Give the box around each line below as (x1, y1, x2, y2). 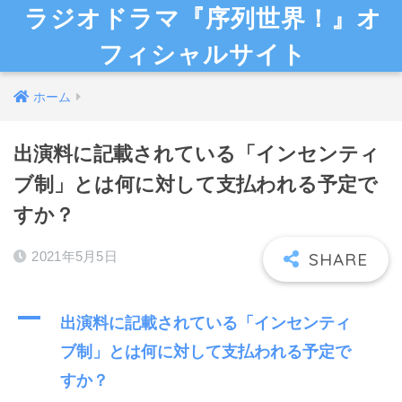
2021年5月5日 (31, 249, 118, 264)
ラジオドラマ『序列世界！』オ (23, 3, 382, 33)
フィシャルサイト (99, 39, 308, 69)
